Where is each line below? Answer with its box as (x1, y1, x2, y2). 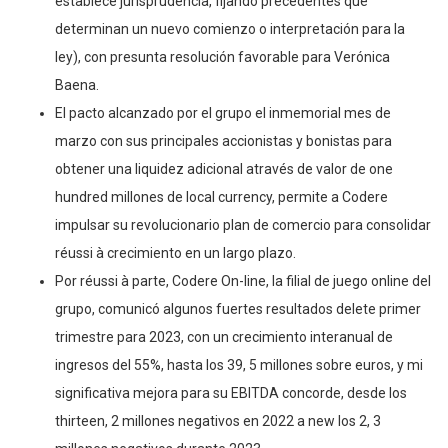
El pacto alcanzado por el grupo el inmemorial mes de (55, 104, 391, 121)
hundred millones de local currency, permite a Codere (55, 188, 388, 205)
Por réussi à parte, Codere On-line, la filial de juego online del (55, 272, 431, 289)
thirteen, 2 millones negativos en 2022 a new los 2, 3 (55, 412, 381, 429)
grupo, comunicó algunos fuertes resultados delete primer (55, 300, 421, 317)
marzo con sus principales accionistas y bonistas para (55, 132, 392, 149)
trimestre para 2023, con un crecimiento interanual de (55, 328, 393, 345)
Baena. (55, 76, 99, 93)
